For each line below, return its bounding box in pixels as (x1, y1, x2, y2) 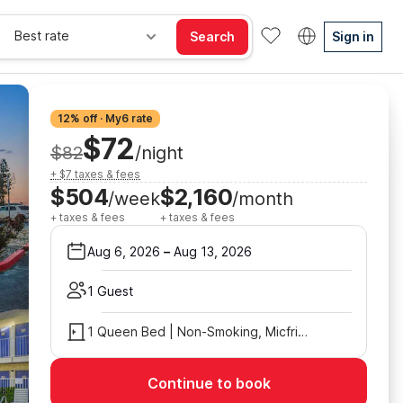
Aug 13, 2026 (174, 243, 252, 259)
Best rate (14, 27, 69, 43)
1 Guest (87, 283, 133, 299)
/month (232, 188, 293, 210)
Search (190, 28, 235, 44)
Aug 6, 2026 (87, 243, 160, 259)
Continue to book (147, 374, 271, 392)
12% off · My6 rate (58, 112, 153, 125)
